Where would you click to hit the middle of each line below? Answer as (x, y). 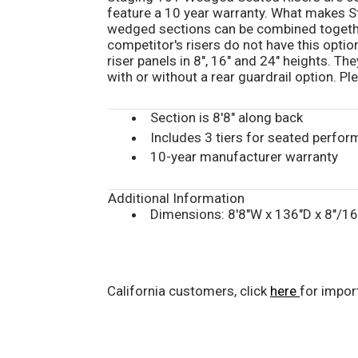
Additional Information (176, 198)
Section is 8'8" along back (227, 118)
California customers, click (189, 290)
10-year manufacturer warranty (244, 156)
